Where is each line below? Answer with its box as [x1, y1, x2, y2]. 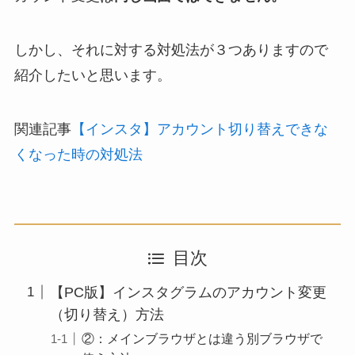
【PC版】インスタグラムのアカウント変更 [49, 284, 326, 300]
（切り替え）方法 [49, 306, 164, 323]
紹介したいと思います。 [13, 67, 171, 83]
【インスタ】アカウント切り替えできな [71, 120, 328, 137]
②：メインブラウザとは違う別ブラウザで [82, 330, 323, 345]
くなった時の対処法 [13, 146, 143, 162]
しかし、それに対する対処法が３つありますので [13, 41, 328, 58]
